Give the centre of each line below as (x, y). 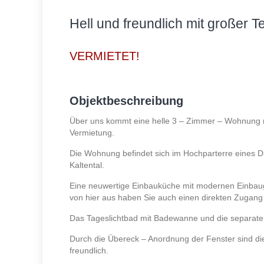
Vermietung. (92, 133)
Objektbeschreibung (126, 101)
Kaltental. (87, 165)
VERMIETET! (104, 56)
